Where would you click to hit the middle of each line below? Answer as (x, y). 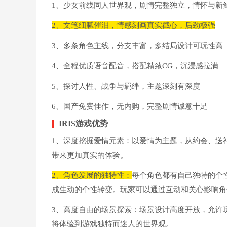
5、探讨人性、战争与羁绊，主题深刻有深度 (126, 86)
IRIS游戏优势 (83, 123)
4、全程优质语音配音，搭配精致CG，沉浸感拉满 (135, 66)
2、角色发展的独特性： (92, 175)
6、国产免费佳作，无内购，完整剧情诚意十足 (130, 106)
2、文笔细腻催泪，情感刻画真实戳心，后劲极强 (134, 25)
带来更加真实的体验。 (90, 155)
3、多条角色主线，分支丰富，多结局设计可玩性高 (137, 46)
